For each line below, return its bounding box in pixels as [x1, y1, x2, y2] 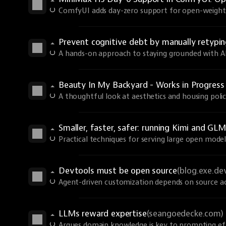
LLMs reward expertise [59, 208, 147, 219]
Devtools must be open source [59, 165, 177, 176]
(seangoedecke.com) [146, 208, 223, 219]
